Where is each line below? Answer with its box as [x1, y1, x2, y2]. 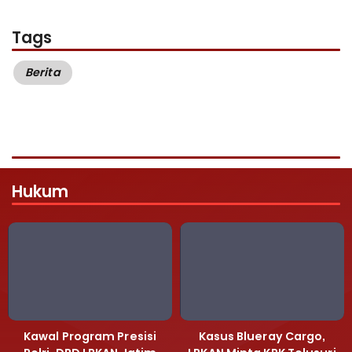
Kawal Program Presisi [23, 328, 157, 345]
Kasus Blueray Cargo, [198, 328, 326, 345]
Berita [25, 64, 60, 80]
